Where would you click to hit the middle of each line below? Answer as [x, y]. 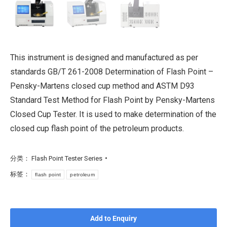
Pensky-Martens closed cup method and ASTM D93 [102, 86]
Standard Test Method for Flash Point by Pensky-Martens [112, 100]
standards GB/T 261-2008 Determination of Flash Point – [112, 71]
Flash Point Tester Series [67, 158]
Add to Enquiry [113, 218]
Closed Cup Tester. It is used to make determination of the [113, 114]
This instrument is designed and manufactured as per [104, 57]
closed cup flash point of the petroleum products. [97, 128]
